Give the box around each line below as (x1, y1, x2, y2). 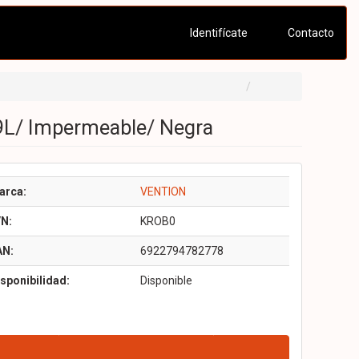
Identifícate (187, 26, 248, 39)
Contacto (285, 26, 334, 39)
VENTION (139, 185, 186, 198)
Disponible (139, 274, 192, 287)
